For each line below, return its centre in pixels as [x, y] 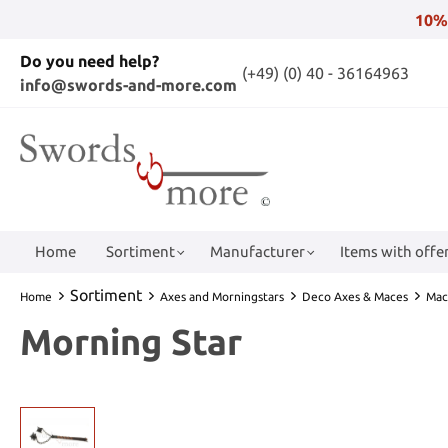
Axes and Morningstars [222, 296]
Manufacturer [257, 251]
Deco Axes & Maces [355, 296]
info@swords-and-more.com [128, 85]
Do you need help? [89, 61]
